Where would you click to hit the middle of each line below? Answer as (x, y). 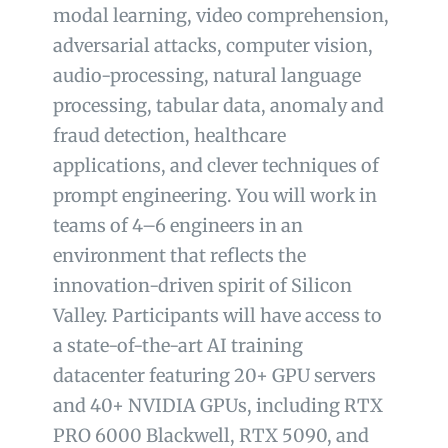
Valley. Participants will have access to (218, 316)
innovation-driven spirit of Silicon (203, 286)
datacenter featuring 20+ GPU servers (215, 376)
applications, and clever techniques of (216, 166)
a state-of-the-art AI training (178, 346)
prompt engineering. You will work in (215, 196)
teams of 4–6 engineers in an (178, 226)
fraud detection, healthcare (170, 136)
